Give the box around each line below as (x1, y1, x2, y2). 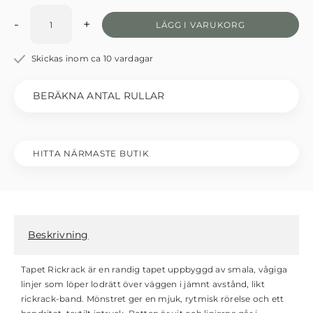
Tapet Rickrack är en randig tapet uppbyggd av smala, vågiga (21, 264, 288, 275)
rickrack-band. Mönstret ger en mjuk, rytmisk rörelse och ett (21, 293, 284, 304)
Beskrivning (28, 228, 89, 241)
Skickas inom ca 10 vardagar (31, 53, 154, 64)
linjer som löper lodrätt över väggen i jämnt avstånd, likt (21, 279, 265, 289)
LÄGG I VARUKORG (155, 19, 245, 30)
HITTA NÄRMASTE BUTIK (33, 148, 150, 159)
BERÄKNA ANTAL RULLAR (33, 89, 165, 102)
